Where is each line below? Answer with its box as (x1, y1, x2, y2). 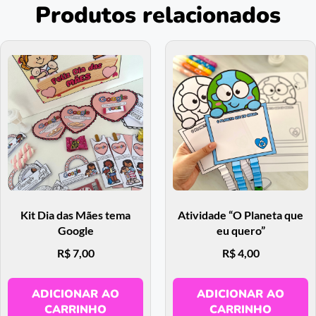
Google (57, 223, 94, 237)
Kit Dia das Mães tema (20, 207, 130, 221)
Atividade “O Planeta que (178, 207, 303, 221)
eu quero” (216, 223, 265, 237)
